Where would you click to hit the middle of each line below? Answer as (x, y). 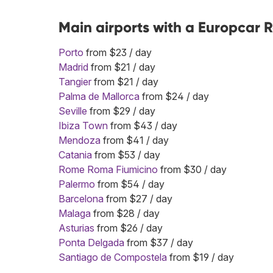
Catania (75, 155)
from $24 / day (174, 96)
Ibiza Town (83, 126)
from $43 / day (143, 126)
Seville (73, 111)
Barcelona (81, 199)
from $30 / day (192, 169)
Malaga (75, 213)
